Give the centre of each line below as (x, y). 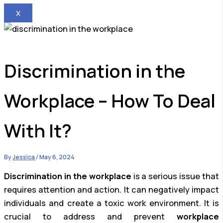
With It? (38, 131)
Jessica (24, 157)
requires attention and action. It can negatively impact (111, 189)
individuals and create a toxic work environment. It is (111, 203)
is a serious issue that (175, 176)
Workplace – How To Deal (110, 101)
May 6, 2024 (57, 157)
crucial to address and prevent (90, 216)
